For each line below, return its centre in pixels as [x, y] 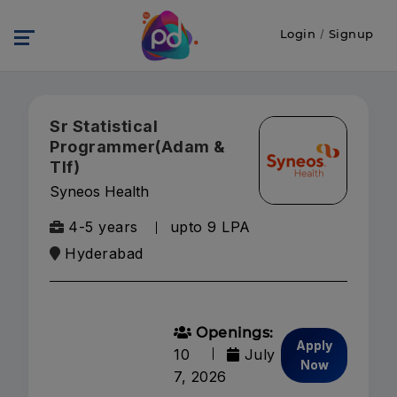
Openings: [233, 333]
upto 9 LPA [210, 227]
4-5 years [103, 227]
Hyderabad [104, 253]
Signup [351, 34]
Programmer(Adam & [138, 147]
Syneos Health [99, 191]
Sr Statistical [104, 126]
